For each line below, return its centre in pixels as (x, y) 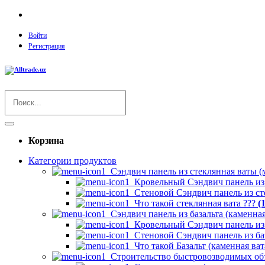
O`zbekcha (70, 14)
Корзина (46, 140)
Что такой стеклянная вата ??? (194, 203)
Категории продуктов (72, 160)
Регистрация (47, 46)
